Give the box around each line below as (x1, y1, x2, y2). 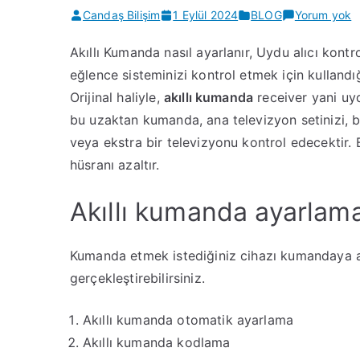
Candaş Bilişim (83, 8, 161, 22)
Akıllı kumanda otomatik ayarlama (83, 312, 294, 328)
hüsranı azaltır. (70, 157, 160, 173)
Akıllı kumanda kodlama (83, 334, 231, 350)
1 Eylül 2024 (173, 8, 239, 22)
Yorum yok (294, 8, 352, 22)
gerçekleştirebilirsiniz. (70, 270, 205, 286)
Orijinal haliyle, (70, 89, 164, 105)
